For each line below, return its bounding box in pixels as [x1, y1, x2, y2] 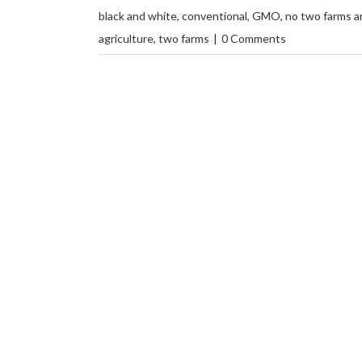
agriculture [99, 31, 154, 45]
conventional [182, 8, 247, 23]
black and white [99, 8, 177, 23]
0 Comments [221, 31, 286, 45]
